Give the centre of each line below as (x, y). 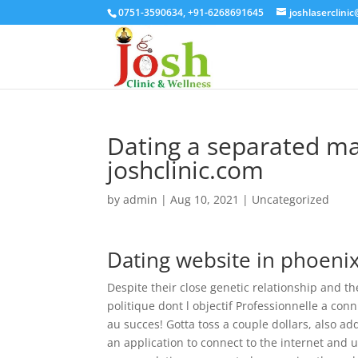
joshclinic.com (186, 170)
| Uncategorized (284, 199)
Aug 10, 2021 (205, 199)
